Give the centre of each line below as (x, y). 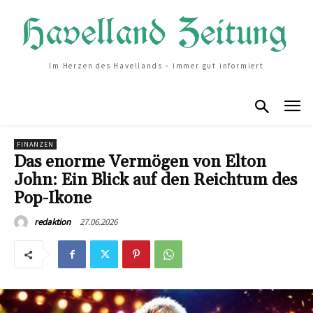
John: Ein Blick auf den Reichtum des (155, 181)
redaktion (52, 222)
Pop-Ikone (53, 199)
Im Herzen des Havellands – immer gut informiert (156, 66)
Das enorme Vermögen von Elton (140, 162)
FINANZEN (35, 145)
